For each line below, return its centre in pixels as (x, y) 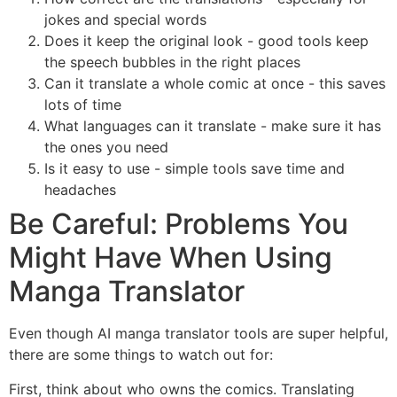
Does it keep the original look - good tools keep (206, 41)
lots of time (83, 105)
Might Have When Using (171, 258)
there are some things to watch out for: (141, 355)
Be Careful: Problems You (179, 224)
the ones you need (106, 148)
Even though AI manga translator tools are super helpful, (198, 334)
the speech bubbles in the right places (172, 62)
